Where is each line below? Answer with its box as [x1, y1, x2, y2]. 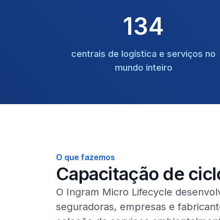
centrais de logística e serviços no [71, 49, 216, 59]
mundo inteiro [114, 62, 172, 73]
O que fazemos [56, 152, 115, 162]
